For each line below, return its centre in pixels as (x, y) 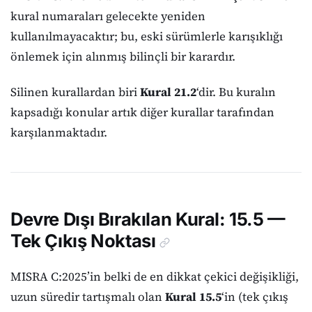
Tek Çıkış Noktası (83, 241)
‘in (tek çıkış (255, 296)
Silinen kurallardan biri (75, 92)
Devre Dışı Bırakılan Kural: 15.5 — (148, 219)
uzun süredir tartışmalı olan (88, 296)
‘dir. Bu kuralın (236, 92)
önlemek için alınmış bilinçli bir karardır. (123, 57)
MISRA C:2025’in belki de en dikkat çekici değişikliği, (155, 276)
